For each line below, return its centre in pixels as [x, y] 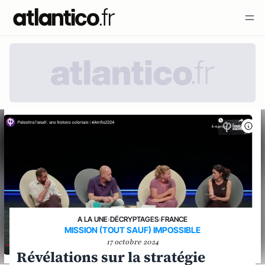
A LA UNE [93, 219]
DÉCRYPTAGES [134, 219]
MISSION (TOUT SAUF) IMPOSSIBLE [132, 230]
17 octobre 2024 [132, 242]
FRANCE [174, 219]
